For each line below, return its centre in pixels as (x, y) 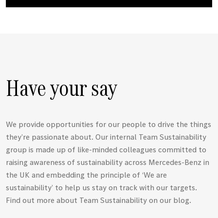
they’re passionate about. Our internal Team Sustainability (106, 136)
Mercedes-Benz (175, 162)
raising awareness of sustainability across (77, 162)
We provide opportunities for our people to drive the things (109, 124)
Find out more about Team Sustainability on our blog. (99, 200)
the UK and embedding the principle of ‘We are (86, 174)
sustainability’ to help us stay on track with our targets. (101, 187)
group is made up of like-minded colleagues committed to (106, 149)
